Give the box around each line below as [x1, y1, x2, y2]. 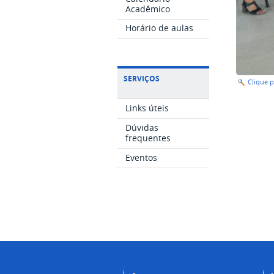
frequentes [125, 131, 171, 144]
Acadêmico [125, 2, 171, 15]
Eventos [125, 151, 158, 163]
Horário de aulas [125, 22, 194, 34]
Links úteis [125, 102, 169, 114]
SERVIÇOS [124, 73, 160, 84]
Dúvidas [125, 121, 159, 133]
